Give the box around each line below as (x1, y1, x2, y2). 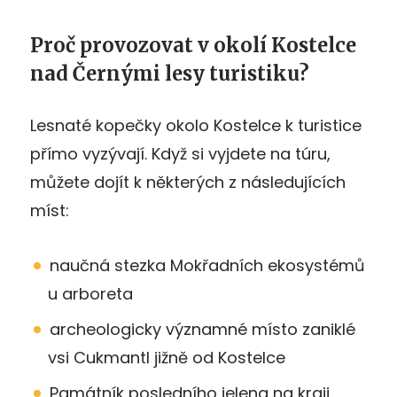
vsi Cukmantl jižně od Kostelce (48, 346, 285, 369)
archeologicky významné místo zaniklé (50, 317, 355, 340)
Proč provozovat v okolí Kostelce (30, 32, 356, 58)
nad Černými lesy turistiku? (30, 60, 309, 86)
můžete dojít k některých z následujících (30, 170, 346, 193)
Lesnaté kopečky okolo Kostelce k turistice (30, 113, 362, 136)
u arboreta (48, 282, 133, 305)
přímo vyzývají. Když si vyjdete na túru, (30, 142, 331, 165)
